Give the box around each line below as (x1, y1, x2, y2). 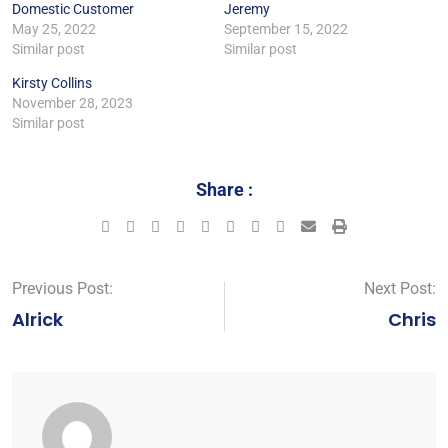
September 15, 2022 (224, 20, 348, 37)
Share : (195, 178, 253, 200)
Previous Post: (12, 278, 113, 298)
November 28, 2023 (12, 94, 133, 111)
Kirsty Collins (12, 74, 92, 91)
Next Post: (364, 278, 436, 298)
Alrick (12, 306, 63, 332)
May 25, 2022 (12, 20, 96, 37)
